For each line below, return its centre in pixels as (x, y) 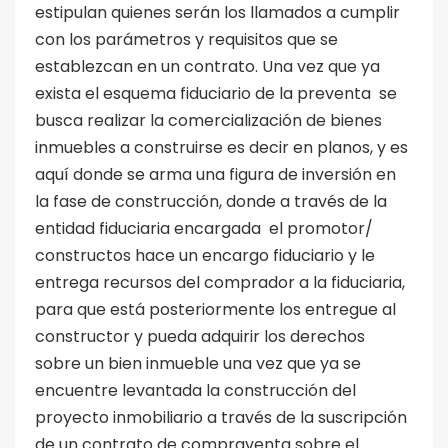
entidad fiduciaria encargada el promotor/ (204, 228)
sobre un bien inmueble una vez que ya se (198, 363)
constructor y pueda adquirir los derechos (200, 336)
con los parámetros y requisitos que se (186, 39)
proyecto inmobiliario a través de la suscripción (221, 417)
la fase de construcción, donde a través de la (211, 201)
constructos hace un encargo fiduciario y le (205, 255)
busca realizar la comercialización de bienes (208, 120)
